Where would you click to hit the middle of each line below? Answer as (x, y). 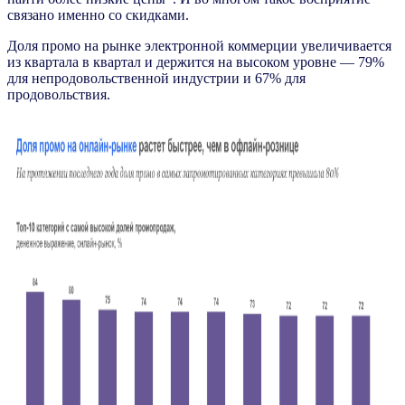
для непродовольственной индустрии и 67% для (156, 79)
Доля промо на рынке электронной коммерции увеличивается (199, 46)
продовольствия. (59, 95)
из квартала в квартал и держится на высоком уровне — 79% (196, 62)
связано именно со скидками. (98, 15)
